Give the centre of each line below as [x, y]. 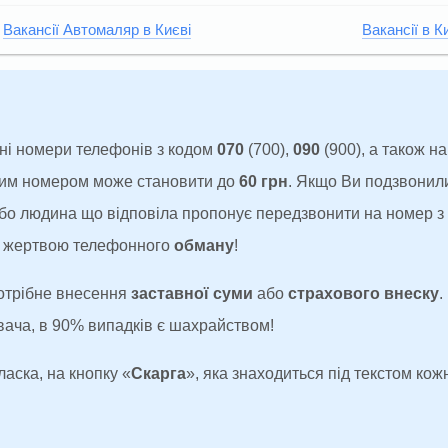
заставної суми [192, 293]
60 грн [263, 181]
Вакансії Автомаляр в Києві [97, 29]
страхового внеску [363, 293]
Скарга [158, 373]
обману [204, 245]
